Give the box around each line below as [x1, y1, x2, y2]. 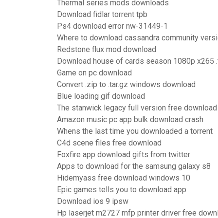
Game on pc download [57, 68, 132, 77]
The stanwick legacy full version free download [57, 103, 217, 112]
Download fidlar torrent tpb [57, 10, 147, 19]
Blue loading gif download [57, 91, 145, 101]
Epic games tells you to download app [57, 185, 186, 194]
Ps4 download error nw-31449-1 [57, 21, 168, 31]
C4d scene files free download [57, 138, 162, 147]
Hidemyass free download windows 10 [57, 173, 190, 182]
